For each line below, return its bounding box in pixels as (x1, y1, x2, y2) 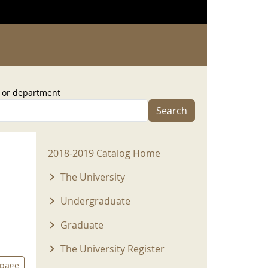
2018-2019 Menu (48, 139, 141, 156)
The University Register (60, 242, 165, 255)
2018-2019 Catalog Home (48, 147, 160, 160)
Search (156, 104, 187, 117)
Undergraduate (60, 194, 130, 208)
